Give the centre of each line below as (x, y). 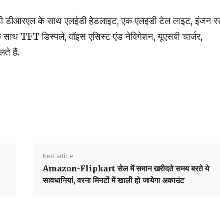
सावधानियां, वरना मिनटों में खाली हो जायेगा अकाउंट (113, 180)
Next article (58, 156)
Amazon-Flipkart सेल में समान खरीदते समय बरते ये (126, 169)
